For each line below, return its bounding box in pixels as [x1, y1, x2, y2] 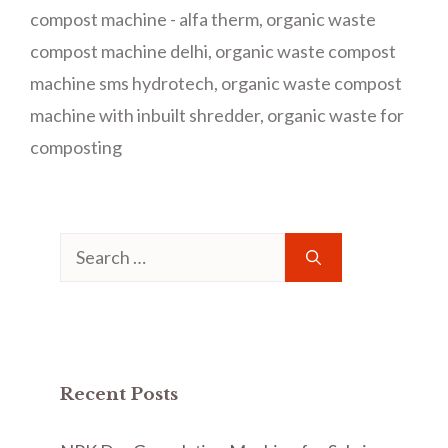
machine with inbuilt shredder [30, 104, 260, 126]
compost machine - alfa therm [30, 8, 259, 30]
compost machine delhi [30, 40, 208, 62]
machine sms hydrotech [30, 72, 214, 94]
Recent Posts [60, 384, 178, 405]
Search [59, 235, 113, 257]
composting [30, 136, 122, 158]
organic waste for [267, 104, 404, 126]
